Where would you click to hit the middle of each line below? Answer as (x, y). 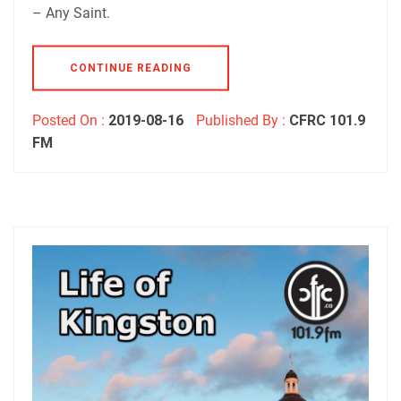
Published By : (241, 120)
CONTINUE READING (131, 68)
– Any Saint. (71, 13)
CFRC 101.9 (327, 120)
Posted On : (70, 120)
